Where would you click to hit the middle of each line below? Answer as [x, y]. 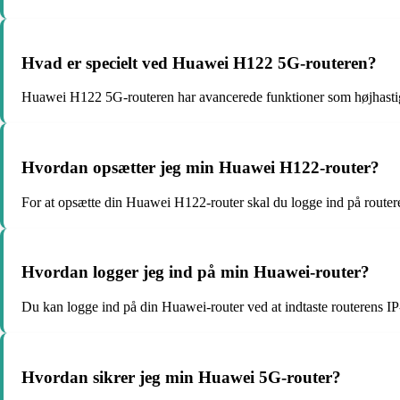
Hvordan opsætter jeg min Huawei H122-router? [200, 167]
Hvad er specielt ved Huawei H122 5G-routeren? [199, 62]
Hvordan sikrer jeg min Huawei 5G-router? [181, 377]
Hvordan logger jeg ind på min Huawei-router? [196, 272]
